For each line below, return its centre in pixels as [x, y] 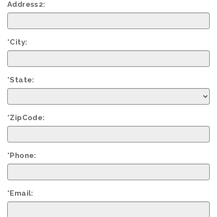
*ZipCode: [26, 118]
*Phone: [22, 155]
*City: [17, 42]
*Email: [20, 193]
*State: [21, 80]
